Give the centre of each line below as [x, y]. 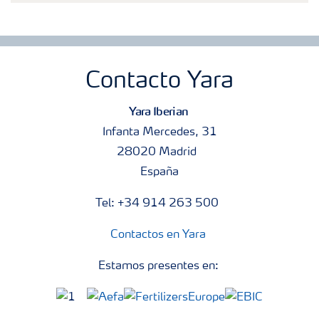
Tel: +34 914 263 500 [159, 203]
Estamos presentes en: [159, 266]
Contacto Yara [159, 82]
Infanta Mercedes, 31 [159, 132]
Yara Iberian [159, 111]
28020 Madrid [159, 152]
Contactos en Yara [158, 235]
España [159, 172]
